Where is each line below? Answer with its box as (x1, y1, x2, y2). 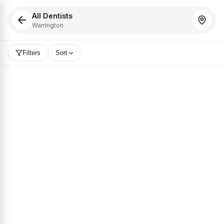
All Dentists (32, 11, 72, 20)
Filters (22, 49, 40, 56)
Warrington (32, 21, 63, 29)
